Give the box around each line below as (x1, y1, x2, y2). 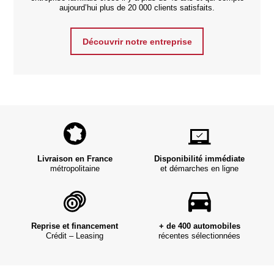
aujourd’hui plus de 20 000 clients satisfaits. (59, 4, 215, 13)
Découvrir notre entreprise (82, 36, 192, 46)
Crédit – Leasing (46, 231, 103, 240)
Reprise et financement (31, 221, 118, 231)
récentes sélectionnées (158, 231, 240, 240)
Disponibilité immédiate (154, 154, 245, 163)
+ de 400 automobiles (158, 221, 240, 231)
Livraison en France (37, 154, 113, 163)
